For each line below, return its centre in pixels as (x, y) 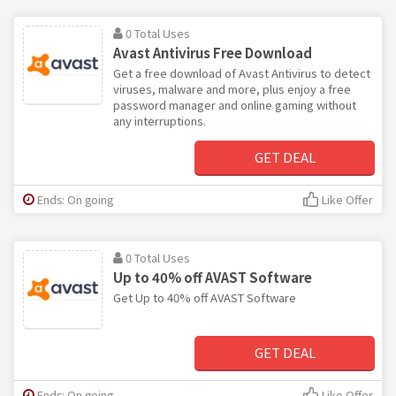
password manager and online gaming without (235, 104)
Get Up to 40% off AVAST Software (205, 297)
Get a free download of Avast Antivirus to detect (242, 72)
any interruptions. (160, 120)
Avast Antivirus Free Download (213, 52)
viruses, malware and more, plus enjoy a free (232, 88)
